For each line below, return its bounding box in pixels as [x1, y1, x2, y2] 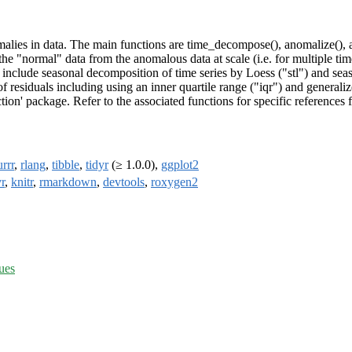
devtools [103, 175, 145, 189]
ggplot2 [161, 158, 199, 172]
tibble [52, 158, 79, 172]
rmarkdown [39, 175, 97, 189]
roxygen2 [151, 175, 198, 189]
